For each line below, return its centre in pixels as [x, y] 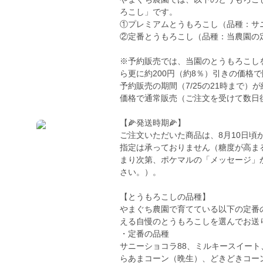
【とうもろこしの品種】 [165, 197]
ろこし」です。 [149, 12]
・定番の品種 [144, 234]
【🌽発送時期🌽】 [153, 123]
